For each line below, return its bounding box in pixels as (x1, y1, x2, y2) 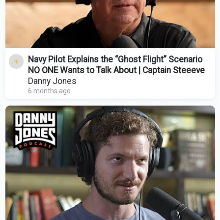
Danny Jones (27, 76, 77, 86)
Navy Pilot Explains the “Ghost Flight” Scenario (27, 55, 202, 65)
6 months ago (27, 87, 71, 95)
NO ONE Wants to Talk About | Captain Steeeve (27, 65, 205, 76)
